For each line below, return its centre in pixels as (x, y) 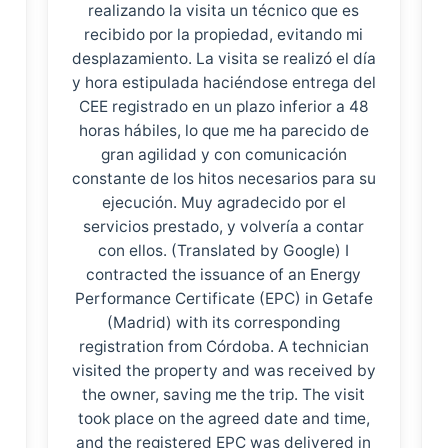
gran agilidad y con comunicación (223, 154)
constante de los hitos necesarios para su (223, 178)
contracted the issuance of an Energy (224, 274)
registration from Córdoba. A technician (223, 346)
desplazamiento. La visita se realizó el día (223, 58)
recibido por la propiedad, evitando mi (224, 34)
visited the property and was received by (223, 370)
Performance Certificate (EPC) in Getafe (223, 298)
